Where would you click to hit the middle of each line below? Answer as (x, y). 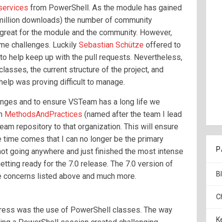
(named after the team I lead (132, 114)
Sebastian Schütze (111, 45)
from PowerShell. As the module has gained (105, 8)
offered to (162, 45)
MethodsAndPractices (43, 114)
